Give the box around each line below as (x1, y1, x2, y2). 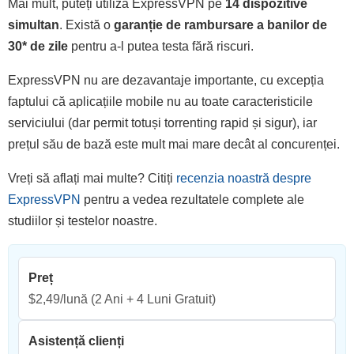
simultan (8, 18, 59, 32)
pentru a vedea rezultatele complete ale (81, 193, 304, 207)
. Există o (59, 18, 114, 32)
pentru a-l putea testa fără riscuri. (68, 40, 254, 54)
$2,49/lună (28, 292, 88, 307)
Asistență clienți (28, 334, 124, 348)
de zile (27, 40, 68, 54)
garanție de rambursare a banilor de (114, 18, 327, 32)
